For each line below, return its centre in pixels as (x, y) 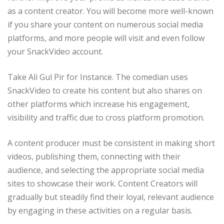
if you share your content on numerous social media (105, 25)
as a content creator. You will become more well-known (110, 11)
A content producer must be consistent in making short (111, 143)
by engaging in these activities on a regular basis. (100, 211)
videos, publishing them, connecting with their (94, 157)
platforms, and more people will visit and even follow (106, 38)
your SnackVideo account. (55, 52)
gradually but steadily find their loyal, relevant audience (111, 197)
